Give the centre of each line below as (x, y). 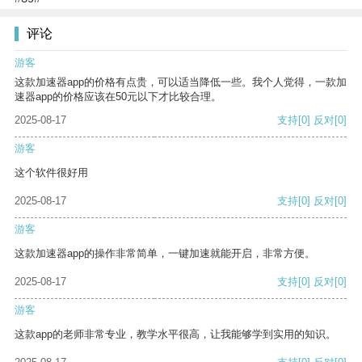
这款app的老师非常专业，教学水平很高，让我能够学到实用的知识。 (175, 335)
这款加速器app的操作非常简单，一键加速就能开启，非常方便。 (165, 254)
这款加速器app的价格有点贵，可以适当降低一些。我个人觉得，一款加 (181, 82)
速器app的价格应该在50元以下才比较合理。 (118, 97)
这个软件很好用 (51, 173)
